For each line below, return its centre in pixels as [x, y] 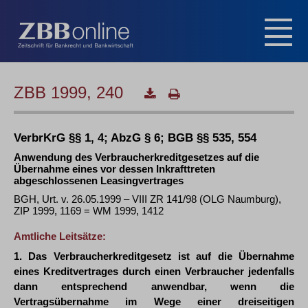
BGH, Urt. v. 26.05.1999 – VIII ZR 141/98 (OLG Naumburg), [147, 199]
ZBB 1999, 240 [71, 92]
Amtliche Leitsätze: [60, 236]
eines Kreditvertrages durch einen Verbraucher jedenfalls [154, 271]
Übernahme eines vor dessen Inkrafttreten [114, 169]
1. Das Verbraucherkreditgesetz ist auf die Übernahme [154, 256]
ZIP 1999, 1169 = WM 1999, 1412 [89, 211]
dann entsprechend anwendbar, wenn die [154, 286]
